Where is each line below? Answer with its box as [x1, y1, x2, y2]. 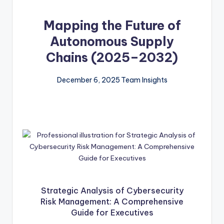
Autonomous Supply [50, 33, 174, 50]
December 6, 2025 [56, 75, 120, 85]
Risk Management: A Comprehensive [40, 196, 183, 206]
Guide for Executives [70, 207, 153, 217]
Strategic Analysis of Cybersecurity [40, 185, 183, 195]
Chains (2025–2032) [46, 49, 178, 66]
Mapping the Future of [43, 17, 181, 34]
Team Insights [120, 75, 167, 85]
